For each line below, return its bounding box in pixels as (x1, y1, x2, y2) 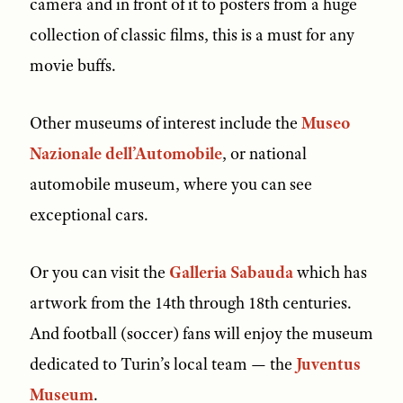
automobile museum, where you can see (29, 174, 312, 196)
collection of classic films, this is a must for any (29, 24, 354, 47)
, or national (221, 143, 307, 166)
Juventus (295, 354, 361, 376)
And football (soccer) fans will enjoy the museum (29, 323, 373, 345)
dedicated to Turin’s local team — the (29, 354, 296, 376)
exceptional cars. (29, 204, 148, 227)
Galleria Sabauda (168, 262, 293, 284)
